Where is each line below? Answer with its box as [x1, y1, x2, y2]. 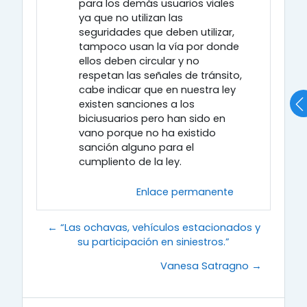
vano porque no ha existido [79, 126, 216, 140]
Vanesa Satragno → [160, 259, 262, 273]
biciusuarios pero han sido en [79, 112, 225, 126]
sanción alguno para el [79, 140, 194, 155]
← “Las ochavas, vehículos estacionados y [47, 221, 260, 235]
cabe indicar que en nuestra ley [79, 83, 236, 97]
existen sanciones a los [79, 97, 195, 112]
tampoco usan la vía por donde [79, 40, 239, 54]
